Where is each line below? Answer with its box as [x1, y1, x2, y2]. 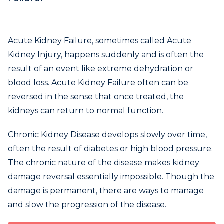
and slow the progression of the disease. [8, 199, 168, 209]
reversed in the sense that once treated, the [8, 91, 184, 101]
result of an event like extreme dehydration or [8, 63, 193, 73]
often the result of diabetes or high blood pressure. [8, 143, 213, 153]
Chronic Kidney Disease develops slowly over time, [8, 129, 207, 139]
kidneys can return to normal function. [8, 105, 165, 115]
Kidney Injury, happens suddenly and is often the [8, 49, 204, 59]
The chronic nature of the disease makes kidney [8, 157, 199, 167]
